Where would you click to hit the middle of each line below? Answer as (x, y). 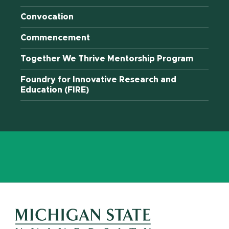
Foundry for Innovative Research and (98, 80)
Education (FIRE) (55, 90)
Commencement (55, 38)
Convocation (47, 17)
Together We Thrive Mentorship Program (107, 59)
